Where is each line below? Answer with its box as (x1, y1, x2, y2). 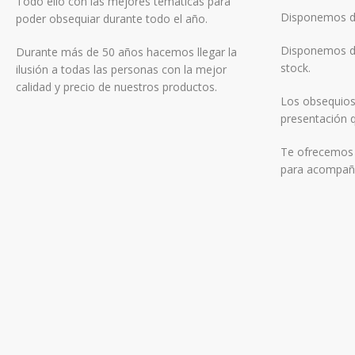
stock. (280, 60, 311, 75)
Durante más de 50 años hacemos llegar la (16, 44, 237, 59)
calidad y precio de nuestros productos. (16, 79, 217, 94)
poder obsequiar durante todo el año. (16, 11, 208, 26)
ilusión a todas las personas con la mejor (16, 62, 227, 77)
